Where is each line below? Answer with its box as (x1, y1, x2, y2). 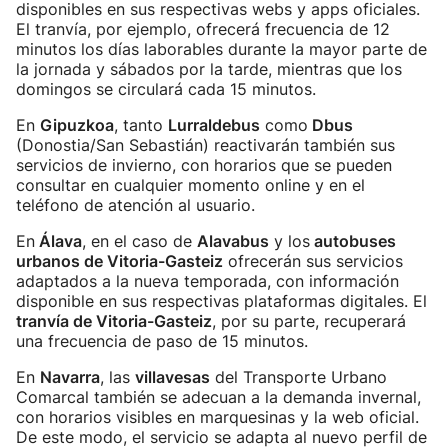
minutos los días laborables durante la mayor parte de (16, 39, 427, 59)
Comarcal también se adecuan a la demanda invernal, (16, 387, 421, 407)
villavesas (135, 367, 210, 387)
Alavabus (197, 231, 269, 251)
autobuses (310, 231, 396, 251)
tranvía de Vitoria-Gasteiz (16, 311, 212, 331)
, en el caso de (82, 231, 197, 251)
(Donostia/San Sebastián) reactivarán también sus (16, 135, 395, 155)
